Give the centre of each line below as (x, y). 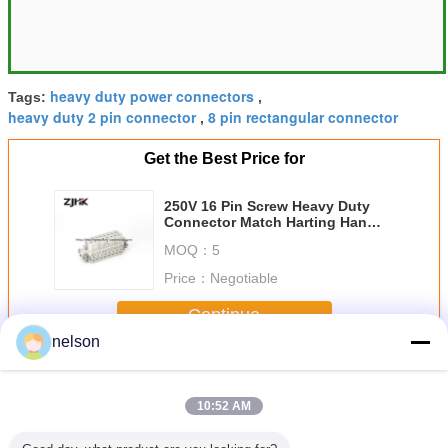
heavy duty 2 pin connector (102, 116)
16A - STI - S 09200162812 (251, 237)
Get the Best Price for (224, 158)
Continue (224, 315)
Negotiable (244, 277)
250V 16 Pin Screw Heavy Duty (267, 205)
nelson (76, 341)
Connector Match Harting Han (265, 221)
